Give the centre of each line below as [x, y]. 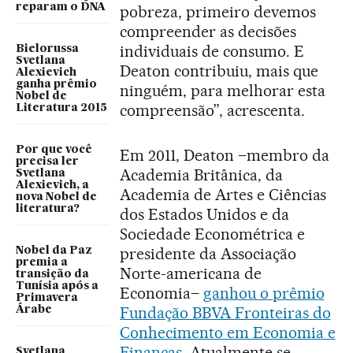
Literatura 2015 [61, 108]
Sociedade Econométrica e [212, 234]
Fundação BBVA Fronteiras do [225, 313]
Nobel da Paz [54, 251]
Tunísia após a [57, 286]
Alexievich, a [52, 185]
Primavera [47, 298]
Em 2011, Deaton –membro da [225, 155]
